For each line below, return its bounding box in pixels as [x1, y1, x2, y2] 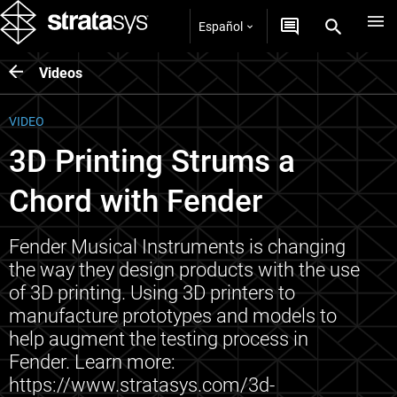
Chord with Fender [9, 183, 262, 220]
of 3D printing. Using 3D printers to [9, 282, 295, 304]
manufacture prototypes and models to [9, 305, 337, 327]
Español [198, 19, 243, 34]
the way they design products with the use [9, 259, 360, 281]
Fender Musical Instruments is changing [9, 236, 346, 258]
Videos [39, 64, 82, 82]
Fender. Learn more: [9, 351, 175, 373]
